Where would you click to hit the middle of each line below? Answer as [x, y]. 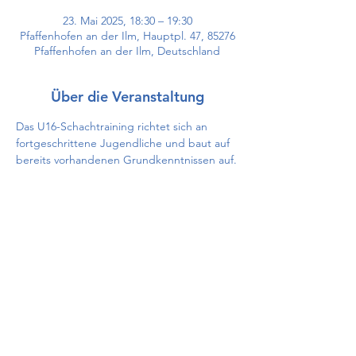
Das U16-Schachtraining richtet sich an [113, 126]
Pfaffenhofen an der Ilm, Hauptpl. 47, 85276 [127, 36]
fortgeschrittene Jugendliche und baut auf [124, 143]
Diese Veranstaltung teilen [127, 264]
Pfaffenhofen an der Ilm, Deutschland [127, 51]
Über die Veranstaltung [127, 97]
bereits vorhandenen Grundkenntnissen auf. [126, 160]
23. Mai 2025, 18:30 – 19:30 [127, 21]
